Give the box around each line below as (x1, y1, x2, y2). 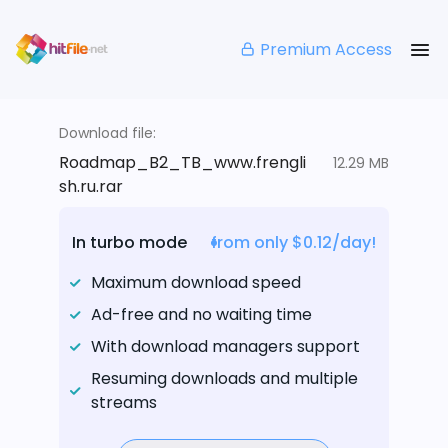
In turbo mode (72, 231, 187, 255)
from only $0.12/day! (211, 231, 376, 255)
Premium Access (260, 37, 392, 61)
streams (91, 391, 157, 415)
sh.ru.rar (59, 175, 123, 199)
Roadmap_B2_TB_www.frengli (59, 151, 306, 175)
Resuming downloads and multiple (91, 367, 358, 391)
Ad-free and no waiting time (91, 303, 312, 327)
